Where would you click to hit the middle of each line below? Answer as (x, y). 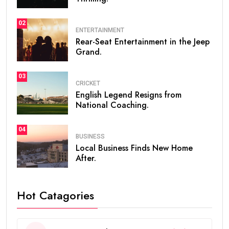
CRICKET (88, 84)
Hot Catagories (55, 195)
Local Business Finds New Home (134, 148)
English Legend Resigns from (129, 95)
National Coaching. (112, 105)
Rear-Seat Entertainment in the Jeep (143, 42)
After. (86, 158)
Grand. (89, 52)
